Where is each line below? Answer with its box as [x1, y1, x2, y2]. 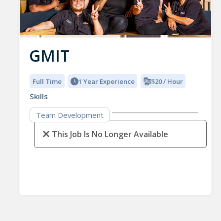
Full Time [33, 76, 62, 86]
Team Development [36, 110, 104, 120]
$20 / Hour [151, 76, 183, 86]
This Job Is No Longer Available [51, 128, 168, 140]
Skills [30, 91, 48, 101]
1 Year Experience [78, 76, 135, 86]
